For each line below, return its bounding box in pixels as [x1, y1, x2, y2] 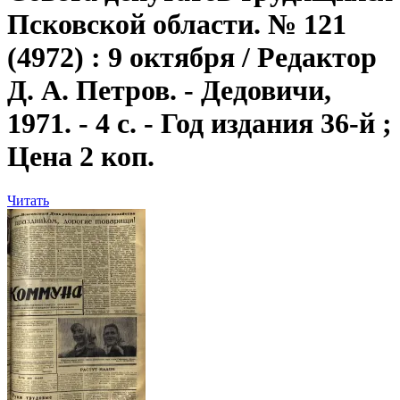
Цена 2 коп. [7, 140, 154, 173]
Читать [7, 192, 49, 208]
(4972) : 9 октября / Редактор [7, 41, 377, 74]
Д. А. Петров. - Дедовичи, [7, 74, 331, 107]
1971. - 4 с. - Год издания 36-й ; [7, 107, 392, 140]
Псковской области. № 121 [7, 8, 346, 41]
